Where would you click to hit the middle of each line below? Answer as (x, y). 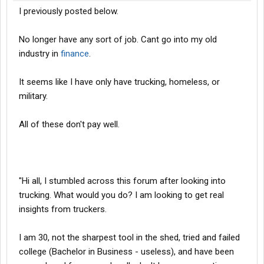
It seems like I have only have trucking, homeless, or (119, 82)
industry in (40, 54)
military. (33, 96)
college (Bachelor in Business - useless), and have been (126, 252)
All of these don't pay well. (69, 124)
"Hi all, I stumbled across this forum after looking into (122, 181)
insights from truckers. (63, 209)
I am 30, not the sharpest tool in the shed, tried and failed (129, 237)
